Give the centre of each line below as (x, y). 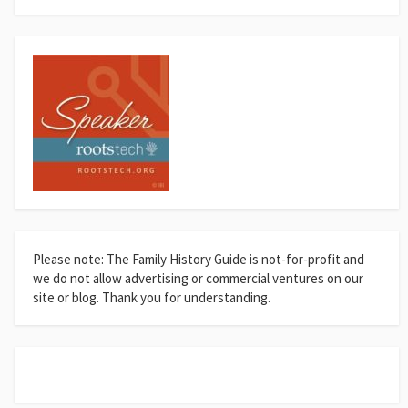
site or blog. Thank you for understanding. (152, 297)
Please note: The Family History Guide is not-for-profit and (199, 259)
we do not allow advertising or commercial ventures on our (198, 278)
